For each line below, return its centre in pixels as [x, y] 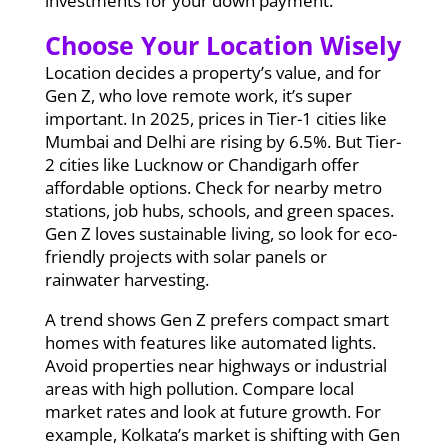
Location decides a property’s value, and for [212, 72]
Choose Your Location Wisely [222, 44]
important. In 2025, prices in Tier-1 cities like [215, 118]
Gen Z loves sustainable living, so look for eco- [220, 233]
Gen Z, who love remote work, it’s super [198, 95]
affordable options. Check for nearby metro [213, 187]
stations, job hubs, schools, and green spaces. [219, 210]
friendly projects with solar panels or [185, 256]
